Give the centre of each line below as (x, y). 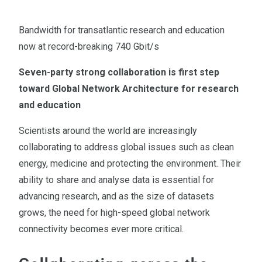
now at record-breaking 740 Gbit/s (89, 46)
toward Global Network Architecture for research (129, 88)
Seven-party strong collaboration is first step (119, 72)
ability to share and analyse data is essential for (116, 180)
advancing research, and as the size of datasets (116, 196)
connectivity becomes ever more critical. (101, 229)
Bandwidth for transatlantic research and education (122, 30)
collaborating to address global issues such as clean (126, 147)
